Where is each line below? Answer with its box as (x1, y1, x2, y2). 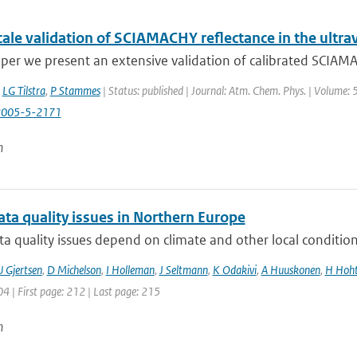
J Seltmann (159, 262, 208, 277)
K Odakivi (212, 262, 257, 277)
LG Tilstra (2, 83, 45, 98)
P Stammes (49, 83, 100, 98)
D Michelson (46, 262, 101, 277)
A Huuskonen (261, 262, 320, 277)
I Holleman (105, 262, 155, 277)
